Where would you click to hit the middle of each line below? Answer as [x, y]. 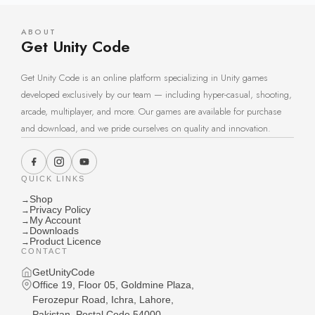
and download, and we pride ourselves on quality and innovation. [146, 128]
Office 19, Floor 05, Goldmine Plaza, [113, 285]
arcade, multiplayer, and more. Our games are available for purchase [151, 111]
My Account [55, 220]
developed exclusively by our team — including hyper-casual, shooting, [156, 95]
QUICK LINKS [53, 179]
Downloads [54, 231]
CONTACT [45, 251]
